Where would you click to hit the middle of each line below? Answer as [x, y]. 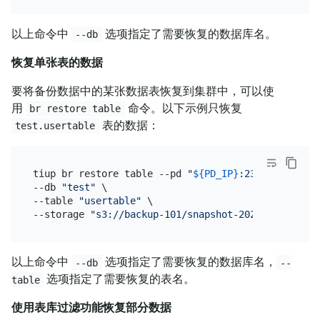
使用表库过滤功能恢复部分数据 [91, 308]
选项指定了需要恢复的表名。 [120, 279]
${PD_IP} [215, 173]
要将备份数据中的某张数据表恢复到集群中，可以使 [143, 91]
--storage [61, 214]
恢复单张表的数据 [57, 63]
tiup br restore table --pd [110, 173]
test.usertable [55, 126]
